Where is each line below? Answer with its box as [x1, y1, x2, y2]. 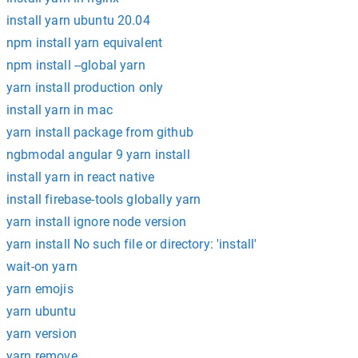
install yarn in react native [6, 169, 155, 185]
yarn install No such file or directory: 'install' [6, 237, 257, 252]
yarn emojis [6, 281, 74, 296]
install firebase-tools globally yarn [6, 192, 201, 207]
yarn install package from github [6, 125, 193, 140]
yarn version [6, 326, 77, 341]
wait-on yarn [6, 259, 78, 274]
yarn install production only [6, 80, 164, 95]
